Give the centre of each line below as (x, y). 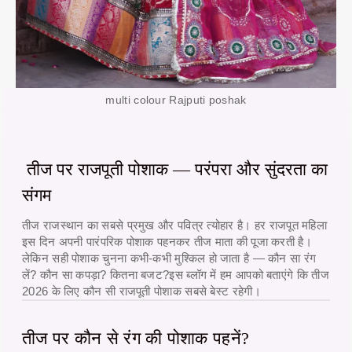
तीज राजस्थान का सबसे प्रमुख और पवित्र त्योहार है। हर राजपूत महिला (175, 225)
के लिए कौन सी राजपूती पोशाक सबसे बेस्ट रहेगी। (154, 291)
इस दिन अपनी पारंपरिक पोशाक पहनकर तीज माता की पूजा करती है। (167, 242)
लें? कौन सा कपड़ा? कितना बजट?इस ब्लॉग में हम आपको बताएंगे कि (167, 275)
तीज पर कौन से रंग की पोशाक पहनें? (136, 339)
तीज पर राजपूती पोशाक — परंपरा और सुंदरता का (175, 170)
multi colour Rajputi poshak (176, 100)
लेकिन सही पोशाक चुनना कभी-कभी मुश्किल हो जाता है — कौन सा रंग (169, 258)
